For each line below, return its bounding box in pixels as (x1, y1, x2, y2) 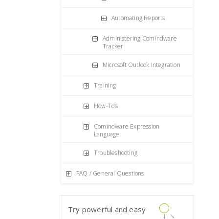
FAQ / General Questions (76, 169, 144, 177)
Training (94, 81, 116, 89)
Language (94, 130, 120, 138)
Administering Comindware (103, 34, 177, 43)
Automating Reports (111, 14, 165, 22)
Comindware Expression (94, 122, 160, 131)
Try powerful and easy (68, 204, 146, 214)
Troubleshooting (94, 149, 137, 157)
